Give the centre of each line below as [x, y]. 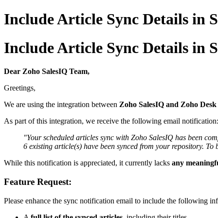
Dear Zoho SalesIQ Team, [47, 72]
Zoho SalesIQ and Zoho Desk [168, 105]
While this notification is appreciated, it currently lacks [88, 163]
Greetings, [20, 88]
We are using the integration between [62, 105]
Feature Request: [38, 182]
